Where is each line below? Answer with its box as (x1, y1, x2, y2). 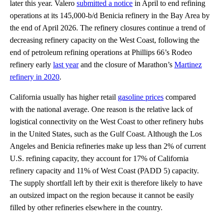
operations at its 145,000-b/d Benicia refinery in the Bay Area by (10, 11, 210, 20)
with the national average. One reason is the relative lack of (10, 105, 192, 113)
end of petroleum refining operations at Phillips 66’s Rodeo (10, 48, 192, 56)
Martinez (174, 60, 202, 69)
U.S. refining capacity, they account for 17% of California (10, 154, 189, 163)
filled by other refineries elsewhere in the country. (10, 203, 163, 212)
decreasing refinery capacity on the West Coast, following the (10, 35, 199, 44)
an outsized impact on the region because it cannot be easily (10, 191, 194, 199)
